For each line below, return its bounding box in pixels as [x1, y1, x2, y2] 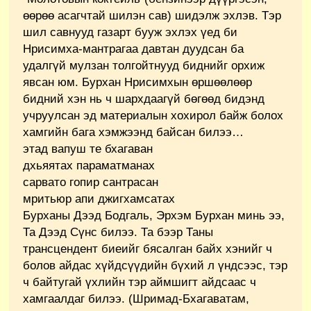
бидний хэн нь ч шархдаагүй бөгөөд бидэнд [23, 92, 264, 106]
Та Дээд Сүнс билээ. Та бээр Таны [23, 225, 213, 239]
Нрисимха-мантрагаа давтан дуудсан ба [23, 42, 244, 56]
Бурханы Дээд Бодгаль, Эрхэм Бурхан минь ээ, [23, 208, 285, 222]
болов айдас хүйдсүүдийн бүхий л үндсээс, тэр [23, 258, 287, 272]
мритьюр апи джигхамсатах [23, 192, 175, 205]
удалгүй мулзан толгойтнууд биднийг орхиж [23, 58, 264, 72]
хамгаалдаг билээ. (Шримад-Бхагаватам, [23, 292, 249, 305]
